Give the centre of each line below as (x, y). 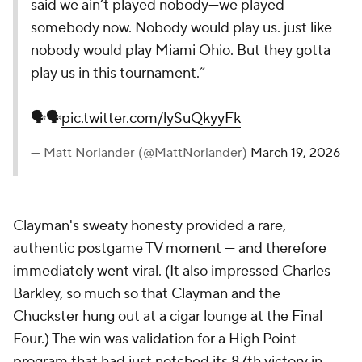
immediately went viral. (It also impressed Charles (172, 271)
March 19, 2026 (295, 153)
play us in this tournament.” (118, 73)
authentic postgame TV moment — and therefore (170, 248)
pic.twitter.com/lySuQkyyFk (151, 118)
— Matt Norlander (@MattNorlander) (141, 153)
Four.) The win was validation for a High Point (155, 339)
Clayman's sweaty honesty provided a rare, (149, 226)
